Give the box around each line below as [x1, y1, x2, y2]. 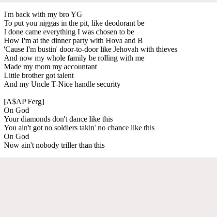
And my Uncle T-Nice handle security [4, 79, 121, 88]
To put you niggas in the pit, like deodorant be [4, 18, 144, 27]
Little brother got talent [4, 71, 74, 79]
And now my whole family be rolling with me [4, 53, 144, 62]
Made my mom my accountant [4, 62, 97, 71]
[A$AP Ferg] [4, 97, 44, 106]
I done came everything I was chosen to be [4, 27, 134, 36]
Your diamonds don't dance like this [4, 114, 113, 123]
